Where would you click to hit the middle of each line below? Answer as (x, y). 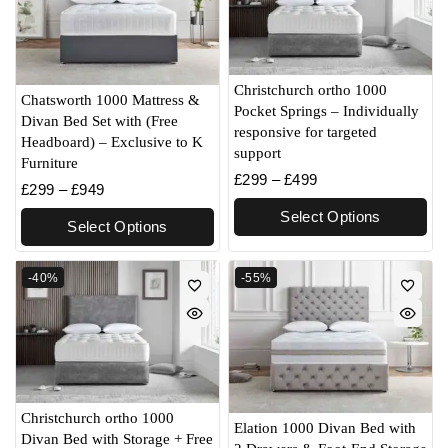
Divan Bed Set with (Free (99, 121)
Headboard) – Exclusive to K (112, 142)
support (257, 153)
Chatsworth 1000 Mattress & (110, 100)
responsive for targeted (305, 132)
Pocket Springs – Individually (326, 111)
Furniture (49, 163)
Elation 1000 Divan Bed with (325, 428)
